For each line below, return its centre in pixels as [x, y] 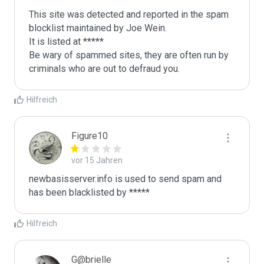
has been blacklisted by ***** [90, 192]
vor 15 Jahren [97, 160]
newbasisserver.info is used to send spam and [125, 179]
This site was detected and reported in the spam [129, 14]
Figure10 [90, 136]
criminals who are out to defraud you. [104, 69]
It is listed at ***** [66, 42]
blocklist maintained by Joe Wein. [98, 28]
